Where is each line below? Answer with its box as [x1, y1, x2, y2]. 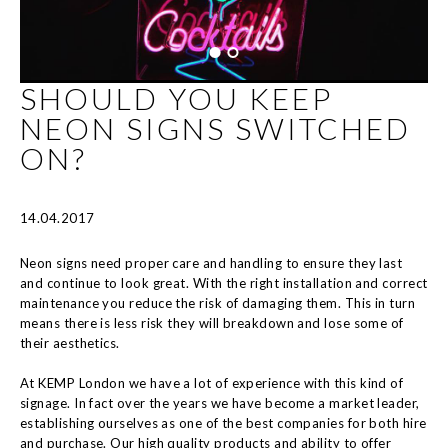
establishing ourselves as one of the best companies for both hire [20, 415, 427, 431]
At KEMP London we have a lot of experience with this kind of [20, 375, 404, 391]
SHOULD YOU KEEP [20, 80, 333, 116]
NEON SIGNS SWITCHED [20, 110, 411, 146]
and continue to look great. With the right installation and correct [20, 275, 428, 291]
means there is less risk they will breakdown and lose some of [20, 315, 404, 331]
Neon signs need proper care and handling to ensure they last [20, 255, 403, 271]
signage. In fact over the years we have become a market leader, [20, 395, 420, 411]
